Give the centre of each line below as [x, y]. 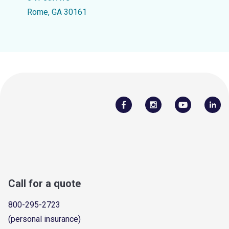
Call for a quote [44, 183]
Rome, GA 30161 [57, 12]
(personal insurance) [44, 219]
